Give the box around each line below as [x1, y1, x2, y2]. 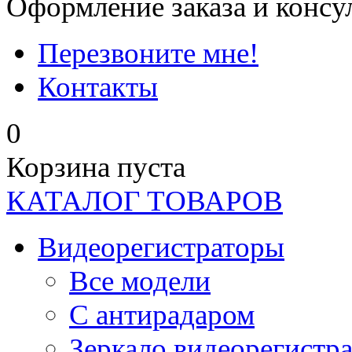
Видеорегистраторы [38, 231, 284, 263]
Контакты [38, 71, 158, 103]
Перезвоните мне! [38, 37, 258, 69]
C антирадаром [69, 299, 255, 331]
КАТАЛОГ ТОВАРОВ [6, 185, 283, 217]
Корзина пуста [6, 151, 185, 183]
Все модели [69, 265, 211, 297]
